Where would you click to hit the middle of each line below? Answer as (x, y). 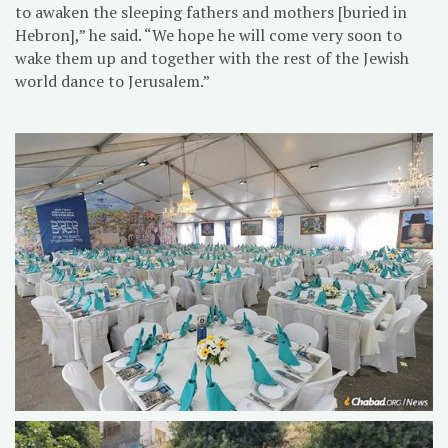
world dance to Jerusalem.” (112, 80)
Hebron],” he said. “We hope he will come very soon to (208, 34)
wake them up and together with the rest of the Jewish (212, 57)
